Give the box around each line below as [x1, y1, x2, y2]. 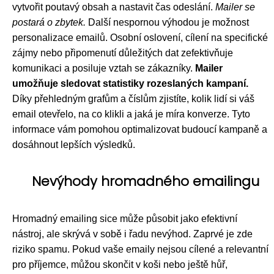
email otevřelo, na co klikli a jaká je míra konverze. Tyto [12, 109, 250, 119]
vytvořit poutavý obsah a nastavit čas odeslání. [12, 2, 215, 12]
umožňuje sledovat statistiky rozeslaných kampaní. [12, 78, 248, 89]
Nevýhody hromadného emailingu [32, 172, 259, 191]
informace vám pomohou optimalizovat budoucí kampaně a [12, 124, 267, 135]
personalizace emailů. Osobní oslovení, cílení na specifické [12, 32, 268, 43]
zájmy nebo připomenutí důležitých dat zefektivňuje [12, 48, 233, 58]
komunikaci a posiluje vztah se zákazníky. [12, 63, 195, 73]
